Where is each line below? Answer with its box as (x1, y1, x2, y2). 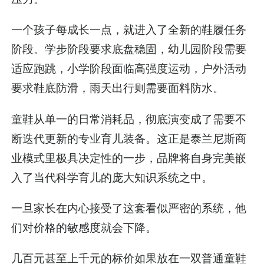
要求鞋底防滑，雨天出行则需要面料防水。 (11, 81, 225, 95)
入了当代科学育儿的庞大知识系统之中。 (11, 170, 213, 184)
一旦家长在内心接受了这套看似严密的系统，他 (11, 200, 247, 215)
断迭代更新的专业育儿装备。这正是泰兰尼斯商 (11, 131, 247, 146)
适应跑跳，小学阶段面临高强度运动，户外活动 (11, 61, 247, 76)
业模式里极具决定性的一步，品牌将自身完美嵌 (11, 150, 247, 165)
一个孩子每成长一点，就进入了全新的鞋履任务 (11, 22, 247, 37)
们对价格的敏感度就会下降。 (11, 220, 157, 235)
